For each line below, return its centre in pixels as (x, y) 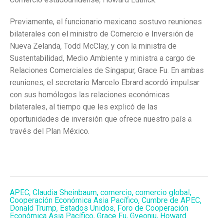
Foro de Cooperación (153, 208)
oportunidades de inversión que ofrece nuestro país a (101, 119)
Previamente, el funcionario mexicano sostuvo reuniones (106, 22)
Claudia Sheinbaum (65, 193)
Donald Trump (33, 208)
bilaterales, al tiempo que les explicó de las (84, 107)
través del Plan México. (50, 131)
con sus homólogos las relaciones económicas (90, 95)
